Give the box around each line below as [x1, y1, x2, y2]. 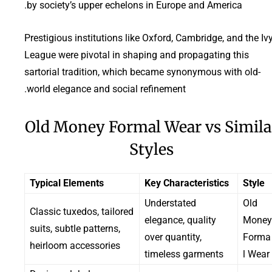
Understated [144, 197, 196, 209]
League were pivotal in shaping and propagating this [24, 49, 249, 61]
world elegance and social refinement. [27, 83, 186, 95]
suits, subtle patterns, [30, 222, 120, 234]
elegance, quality [144, 214, 216, 226]
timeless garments [144, 248, 223, 260]
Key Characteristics [144, 177, 229, 189]
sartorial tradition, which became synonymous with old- [24, 66, 260, 78]
